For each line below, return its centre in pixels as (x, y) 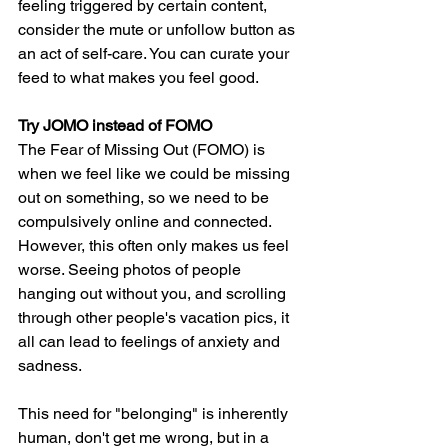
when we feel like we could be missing (156, 174)
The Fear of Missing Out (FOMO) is (143, 150)
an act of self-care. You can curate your (155, 54)
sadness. (52, 366)
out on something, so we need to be (145, 198)
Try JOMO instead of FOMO (115, 126)
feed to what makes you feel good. (140, 78)
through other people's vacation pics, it (155, 318)
